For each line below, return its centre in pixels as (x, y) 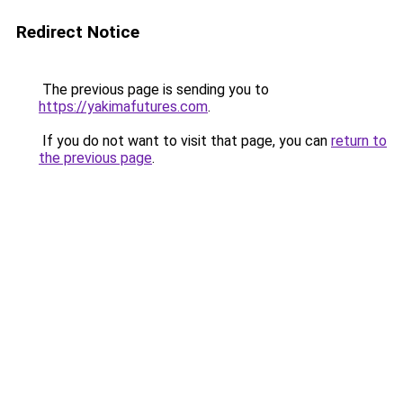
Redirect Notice (78, 32)
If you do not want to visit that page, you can (185, 141)
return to (359, 141)
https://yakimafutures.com (123, 107)
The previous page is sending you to (154, 90)
